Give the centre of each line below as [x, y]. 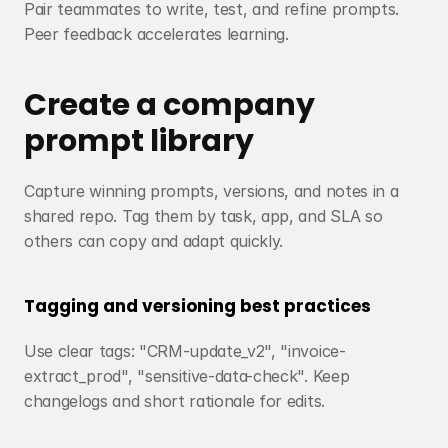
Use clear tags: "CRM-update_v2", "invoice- [185, 351]
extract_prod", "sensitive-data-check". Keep [187, 376]
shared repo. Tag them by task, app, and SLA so [203, 216]
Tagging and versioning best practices [197, 306]
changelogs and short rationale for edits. [174, 401]
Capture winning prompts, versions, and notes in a [211, 191]
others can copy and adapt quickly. [154, 241]
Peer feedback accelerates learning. [156, 34]
